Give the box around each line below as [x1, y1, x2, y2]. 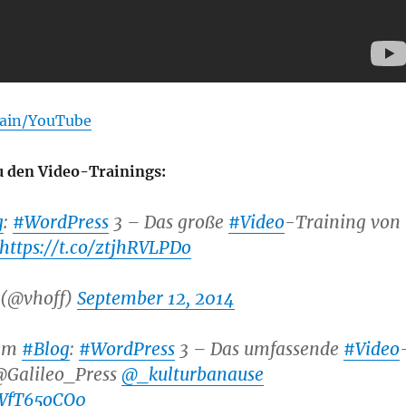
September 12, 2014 [76, 286, 235, 309]
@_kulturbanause [121, 362, 264, 385]
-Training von [284, 210, 401, 233]
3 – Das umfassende [174, 337, 343, 360]
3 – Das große [108, 210, 228, 233]
